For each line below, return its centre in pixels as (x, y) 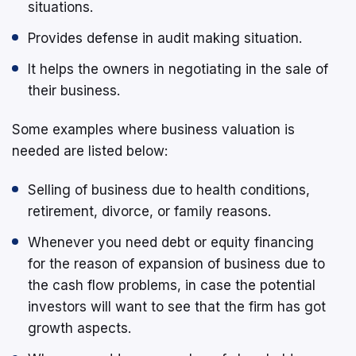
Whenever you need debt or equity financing (171, 242)
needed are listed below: (90, 151)
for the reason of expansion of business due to (176, 263)
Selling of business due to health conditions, (169, 190)
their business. (74, 90)
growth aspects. (79, 328)
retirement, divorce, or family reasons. (149, 211)
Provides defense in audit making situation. (165, 38)
